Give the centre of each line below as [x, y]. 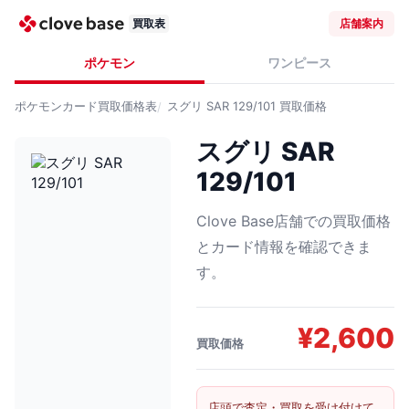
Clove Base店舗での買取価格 [293, 221]
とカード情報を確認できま [283, 246]
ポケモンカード [56, 106]
